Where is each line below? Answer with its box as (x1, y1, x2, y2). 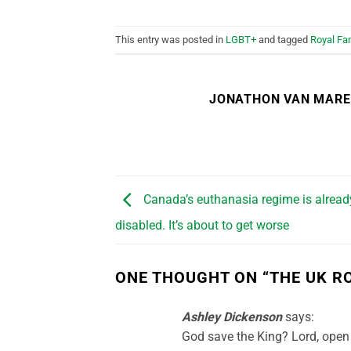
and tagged (256, 33, 310, 45)
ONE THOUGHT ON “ (115, 267, 270, 287)
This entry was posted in (115, 33, 226, 45)
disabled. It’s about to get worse (115, 217, 289, 233)
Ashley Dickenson (182, 309, 282, 324)
